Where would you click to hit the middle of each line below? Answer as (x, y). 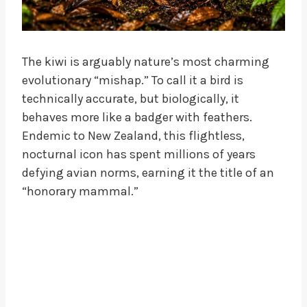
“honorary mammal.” (80, 191)
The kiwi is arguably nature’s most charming (146, 61)
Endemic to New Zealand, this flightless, (133, 135)
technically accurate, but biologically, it (131, 98)
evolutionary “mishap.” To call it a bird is (133, 80)
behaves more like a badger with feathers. (137, 117)
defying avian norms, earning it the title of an (148, 172)
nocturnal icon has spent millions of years (139, 154)
